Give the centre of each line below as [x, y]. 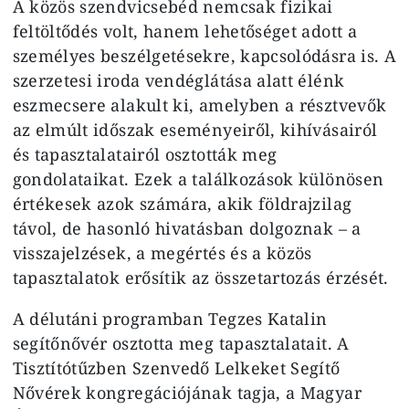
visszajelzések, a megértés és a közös [162, 252]
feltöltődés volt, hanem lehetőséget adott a [184, 31]
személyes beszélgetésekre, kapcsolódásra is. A [204, 55]
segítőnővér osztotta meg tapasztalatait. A [181, 343]
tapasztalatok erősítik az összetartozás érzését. [200, 277]
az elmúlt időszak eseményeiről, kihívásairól [195, 129]
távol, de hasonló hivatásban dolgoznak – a [187, 228]
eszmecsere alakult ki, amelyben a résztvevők [199, 105]
